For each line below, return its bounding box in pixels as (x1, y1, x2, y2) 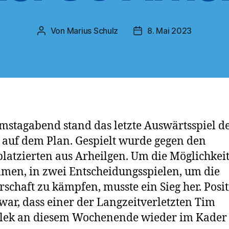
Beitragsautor (40, 26, 93, 37)
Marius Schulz (66, 25, 119, 36)
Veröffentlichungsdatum (137, 26, 228, 37)
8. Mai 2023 (147, 25, 192, 36)
